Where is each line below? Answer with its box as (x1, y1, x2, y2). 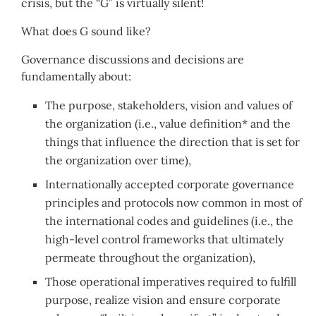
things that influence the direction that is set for (45, 134, 300, 149)
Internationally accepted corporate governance (45, 176, 295, 191)
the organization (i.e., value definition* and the (45, 116, 291, 130)
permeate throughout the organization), (45, 250, 256, 265)
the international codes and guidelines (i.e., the (45, 213, 294, 228)
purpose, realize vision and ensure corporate (45, 292, 281, 307)
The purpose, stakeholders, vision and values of (45, 97, 293, 112)
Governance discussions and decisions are (21, 51, 244, 66)
